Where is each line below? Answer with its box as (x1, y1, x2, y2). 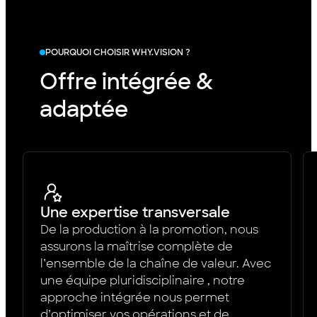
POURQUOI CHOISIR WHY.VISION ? (45, 46, 190, 58)
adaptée (40, 95, 128, 123)
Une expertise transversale (40, 202, 230, 221)
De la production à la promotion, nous (40, 221, 258, 237)
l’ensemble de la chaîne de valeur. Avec (40, 255, 271, 271)
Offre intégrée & (40, 67, 213, 96)
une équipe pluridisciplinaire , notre (40, 272, 245, 288)
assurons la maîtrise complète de (40, 238, 233, 254)
